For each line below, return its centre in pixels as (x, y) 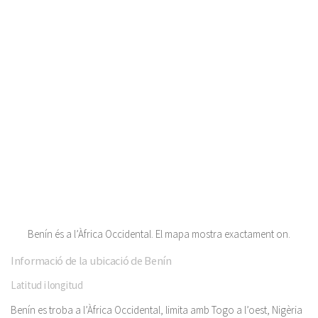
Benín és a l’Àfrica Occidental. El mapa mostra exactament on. (159, 234)
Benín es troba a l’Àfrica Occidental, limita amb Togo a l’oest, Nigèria (157, 310)
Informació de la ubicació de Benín (91, 261)
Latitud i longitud (47, 285)
